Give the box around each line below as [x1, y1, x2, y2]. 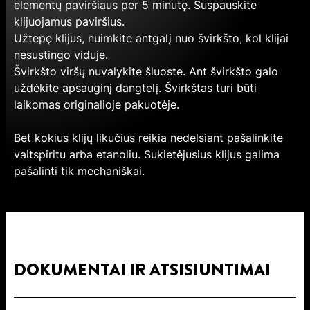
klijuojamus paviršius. [14, 15, 125, 29]
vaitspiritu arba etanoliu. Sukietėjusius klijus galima [14, 147, 280, 162]
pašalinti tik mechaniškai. [14, 164, 145, 179]
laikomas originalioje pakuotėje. [14, 98, 179, 112]
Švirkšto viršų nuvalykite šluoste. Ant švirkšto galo [14, 64, 278, 79]
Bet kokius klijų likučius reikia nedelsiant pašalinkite [14, 131, 283, 145]
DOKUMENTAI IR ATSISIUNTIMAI [14, 257, 271, 282]
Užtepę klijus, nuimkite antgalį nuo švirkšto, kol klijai [14, 31, 289, 46]
